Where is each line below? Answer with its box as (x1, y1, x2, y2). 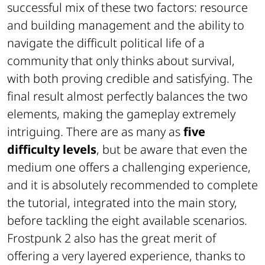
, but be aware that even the (96, 141, 247, 157)
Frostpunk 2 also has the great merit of (7, 230, 216, 246)
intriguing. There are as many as (7, 123, 183, 140)
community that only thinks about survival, (7, 52, 235, 69)
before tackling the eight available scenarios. (7, 212, 247, 228)
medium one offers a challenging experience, (7, 159, 251, 175)
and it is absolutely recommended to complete (7, 176, 258, 193)
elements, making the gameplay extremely (7, 105, 235, 122)
